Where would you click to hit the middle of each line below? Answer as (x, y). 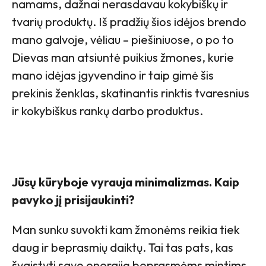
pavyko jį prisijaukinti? (73, 200)
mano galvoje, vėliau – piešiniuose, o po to (123, 40)
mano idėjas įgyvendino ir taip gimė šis (113, 75)
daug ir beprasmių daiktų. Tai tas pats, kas (123, 248)
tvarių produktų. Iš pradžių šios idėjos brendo (129, 22)
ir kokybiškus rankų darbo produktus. (107, 111)
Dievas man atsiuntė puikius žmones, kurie (123, 58)
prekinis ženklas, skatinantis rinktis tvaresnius (131, 93)
